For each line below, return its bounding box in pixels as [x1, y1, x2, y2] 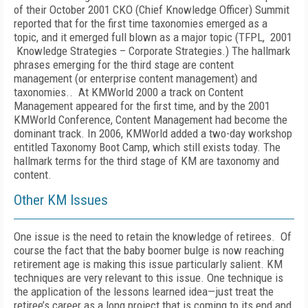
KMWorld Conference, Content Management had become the [14, 113, 287, 126]
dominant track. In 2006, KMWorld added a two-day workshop [14, 126, 292, 140]
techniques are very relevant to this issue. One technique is [14, 271, 283, 285]
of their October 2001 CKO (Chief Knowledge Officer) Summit [14, 3, 289, 16]
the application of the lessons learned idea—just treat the [14, 285, 274, 298]
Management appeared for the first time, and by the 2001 [14, 99, 270, 113]
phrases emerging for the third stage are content [14, 58, 234, 71]
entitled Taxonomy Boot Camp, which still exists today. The [14, 140, 280, 154]
